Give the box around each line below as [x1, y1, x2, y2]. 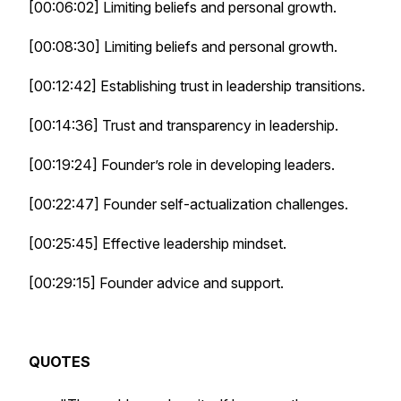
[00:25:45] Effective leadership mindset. [29, 235, 286, 252]
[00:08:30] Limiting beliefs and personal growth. [29, 38, 337, 55]
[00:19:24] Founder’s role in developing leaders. [29, 156, 335, 174]
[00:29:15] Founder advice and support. [29, 274, 284, 292]
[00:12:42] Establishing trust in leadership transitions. [29, 77, 365, 95]
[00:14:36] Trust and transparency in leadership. [29, 116, 338, 134]
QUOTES [29, 353, 90, 371]
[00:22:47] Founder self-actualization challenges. [29, 195, 348, 213]
